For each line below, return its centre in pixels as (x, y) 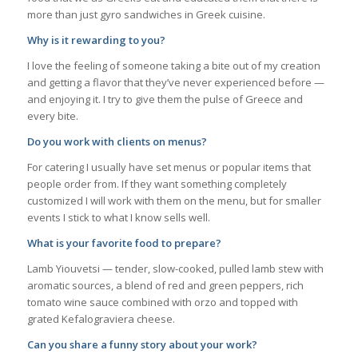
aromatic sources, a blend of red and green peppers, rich (165, 285)
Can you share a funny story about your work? (142, 344)
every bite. (52, 115)
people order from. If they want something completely (157, 183)
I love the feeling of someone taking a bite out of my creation (173, 65)
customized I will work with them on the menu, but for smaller (174, 200)
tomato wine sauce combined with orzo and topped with (162, 302)
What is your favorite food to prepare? (124, 243)
